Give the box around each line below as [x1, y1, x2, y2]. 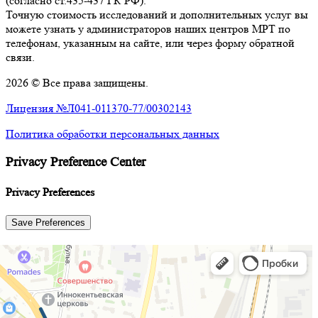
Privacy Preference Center [6, 155, 146, 170]
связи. [6, 50, 35, 65]
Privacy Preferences [6, 185, 94, 199]
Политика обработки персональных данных [6, 127, 219, 141]
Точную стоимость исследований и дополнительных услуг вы [6, 8, 308, 22]
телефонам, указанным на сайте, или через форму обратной [6, 36, 295, 50]
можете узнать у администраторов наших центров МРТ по [6, 22, 290, 36]
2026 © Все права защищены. [6, 76, 148, 90]
